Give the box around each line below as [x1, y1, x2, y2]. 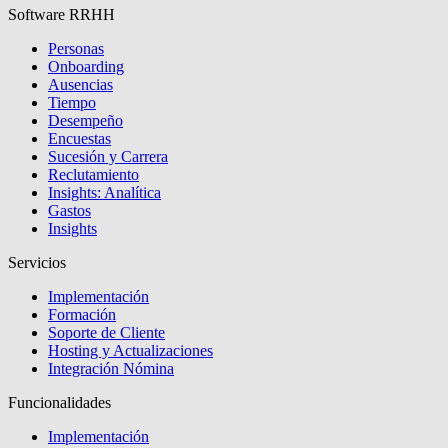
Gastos [48, 202, 91, 220]
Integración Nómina [48, 360, 174, 378]
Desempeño [48, 112, 123, 130]
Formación [48, 306, 116, 324]
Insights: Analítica [48, 184, 161, 202]
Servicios [8, 254, 66, 272]
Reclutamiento [48, 166, 139, 184]
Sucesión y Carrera [48, 148, 168, 166]
